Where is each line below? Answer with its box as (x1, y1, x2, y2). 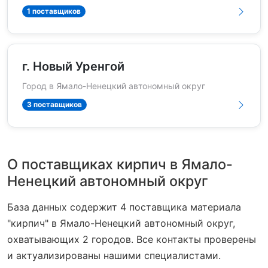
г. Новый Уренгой (22, 59, 124, 74)
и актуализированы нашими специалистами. (7, 249, 221, 261)
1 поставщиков (26, 7, 81, 16)
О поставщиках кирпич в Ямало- (7, 155, 233, 173)
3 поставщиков (26, 100, 82, 109)
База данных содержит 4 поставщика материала (7, 200, 241, 213)
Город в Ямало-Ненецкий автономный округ (22, 80, 205, 91)
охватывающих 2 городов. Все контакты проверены (7, 233, 256, 245)
